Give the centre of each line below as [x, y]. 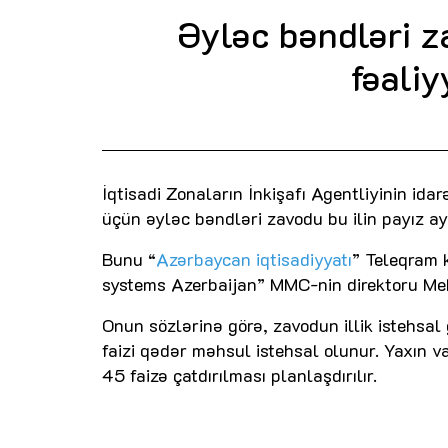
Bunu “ [129, 258]
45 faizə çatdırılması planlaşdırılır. [239, 374]
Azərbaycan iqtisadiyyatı [254, 258]
